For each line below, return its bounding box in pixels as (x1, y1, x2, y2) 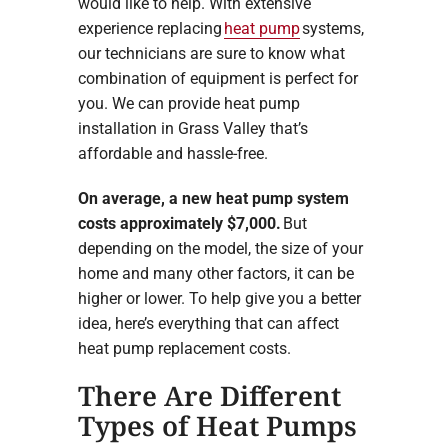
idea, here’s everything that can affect (77, 313, 339, 333)
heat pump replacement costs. (77, 338, 291, 358)
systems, (299, 18, 364, 38)
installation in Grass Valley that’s (77, 118, 308, 138)
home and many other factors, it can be (77, 263, 354, 283)
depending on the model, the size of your (77, 238, 363, 258)
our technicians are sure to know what (77, 43, 345, 63)
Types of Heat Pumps (77, 406, 357, 444)
